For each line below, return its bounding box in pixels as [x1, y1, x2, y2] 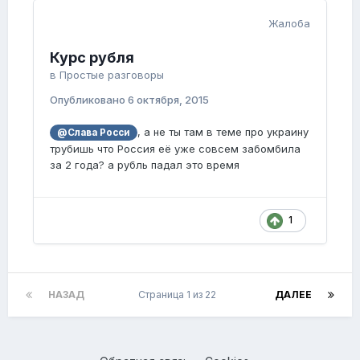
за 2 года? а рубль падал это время [50, 158, 239, 172]
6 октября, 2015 [128, 93, 209, 107]
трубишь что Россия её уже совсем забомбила [50, 142, 301, 156]
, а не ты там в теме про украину [137, 125, 309, 139]
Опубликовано [50, 93, 128, 107]
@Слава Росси [57, 127, 130, 139]
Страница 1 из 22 [138, 288, 221, 301]
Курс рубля [50, 49, 134, 67]
